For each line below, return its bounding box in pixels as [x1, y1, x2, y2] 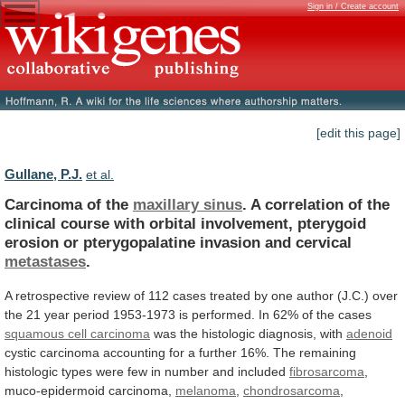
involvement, [201, 213, 293, 232]
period [73, 306, 109, 322]
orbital [149, 213, 196, 232]
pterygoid [297, 213, 366, 232]
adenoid [346, 325, 392, 341]
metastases [5, 251, 86, 270]
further [199, 344, 237, 360]
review [93, 287, 130, 303]
